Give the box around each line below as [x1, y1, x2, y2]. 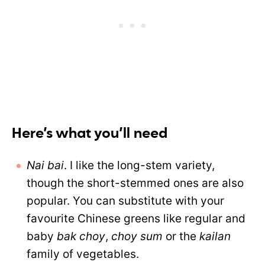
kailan [199, 230, 231, 244]
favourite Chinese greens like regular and [27, 212, 245, 226]
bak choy [57, 230, 105, 244]
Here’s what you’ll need [12, 127, 167, 141]
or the [163, 230, 199, 244]
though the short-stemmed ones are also [27, 176, 244, 190]
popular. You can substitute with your [27, 194, 224, 208]
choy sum [111, 230, 163, 244]
